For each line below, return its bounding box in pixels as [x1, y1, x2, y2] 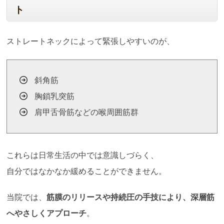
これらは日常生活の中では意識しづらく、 [6, 150, 159, 159]
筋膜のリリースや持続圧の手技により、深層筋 [46, 192, 215, 201]
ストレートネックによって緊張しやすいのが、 [6, 37, 175, 46]
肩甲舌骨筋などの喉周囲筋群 [34, 108, 139, 117]
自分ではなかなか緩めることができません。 [6, 166, 167, 175]
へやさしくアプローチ [6, 208, 87, 217]
